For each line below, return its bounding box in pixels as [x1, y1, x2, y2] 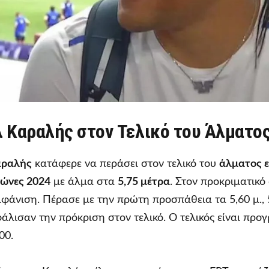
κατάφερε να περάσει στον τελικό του [32, 158, 219, 169]
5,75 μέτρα [118, 176, 170, 187]
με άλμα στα [50, 176, 118, 187]
